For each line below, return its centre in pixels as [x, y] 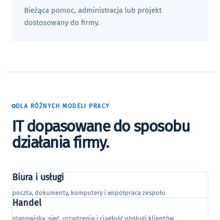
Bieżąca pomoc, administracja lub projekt [93, 10]
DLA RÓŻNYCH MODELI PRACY [63, 106]
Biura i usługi [38, 177]
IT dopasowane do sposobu [101, 126]
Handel [27, 203]
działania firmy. [60, 142]
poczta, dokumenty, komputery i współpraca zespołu [89, 193]
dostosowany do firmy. [62, 23]
